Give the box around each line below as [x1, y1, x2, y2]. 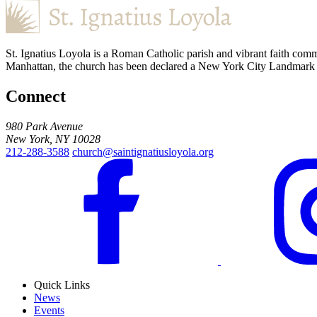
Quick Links [34, 278, 90, 291]
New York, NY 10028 [6, 132, 100, 145]
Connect [6, 86, 66, 105]
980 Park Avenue [6, 120, 83, 132]
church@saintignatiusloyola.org [72, 145, 214, 158]
